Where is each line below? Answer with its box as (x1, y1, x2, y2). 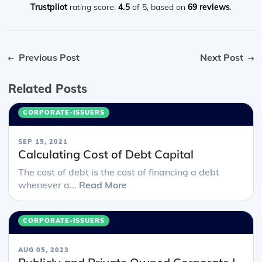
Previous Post (16, 51, 80, 64)
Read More (79, 179, 127, 191)
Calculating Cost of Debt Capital (18, 147, 194, 162)
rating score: (67, 2, 116, 13)
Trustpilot (30, 2, 67, 13)
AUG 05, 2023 (18, 246, 69, 254)
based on (151, 2, 188, 13)
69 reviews (188, 2, 230, 13)
